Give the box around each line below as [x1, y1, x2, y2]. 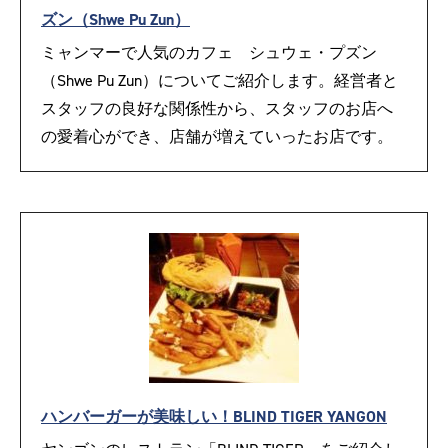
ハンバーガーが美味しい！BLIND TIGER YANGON [41, 406, 387, 428]
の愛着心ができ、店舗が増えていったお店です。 [41, 126, 393, 148]
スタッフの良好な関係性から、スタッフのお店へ [41, 98, 393, 120]
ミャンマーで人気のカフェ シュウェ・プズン [41, 42, 377, 64]
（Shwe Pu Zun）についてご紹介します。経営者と [41, 70, 398, 92]
